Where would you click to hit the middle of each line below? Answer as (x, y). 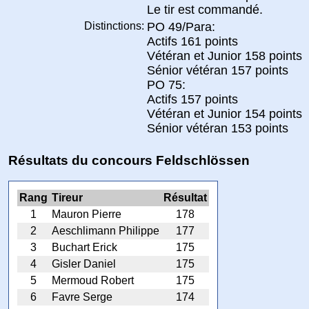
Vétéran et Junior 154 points (225, 113)
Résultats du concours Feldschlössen (129, 160)
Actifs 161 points (192, 41)
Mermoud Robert (93, 281)
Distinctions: (114, 26)
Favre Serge (82, 297)
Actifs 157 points (192, 99)
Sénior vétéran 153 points (218, 128)
